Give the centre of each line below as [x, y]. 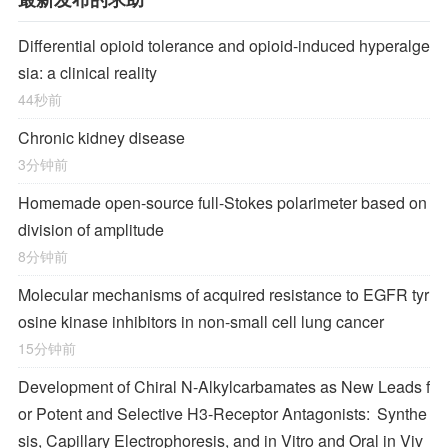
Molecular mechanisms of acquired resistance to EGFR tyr [223, 294]
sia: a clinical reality [87, 72]
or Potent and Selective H [108, 413]
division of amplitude [91, 229]
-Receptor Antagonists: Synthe [317, 413]
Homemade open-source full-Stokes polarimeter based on [222, 202]
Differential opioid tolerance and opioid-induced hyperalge [224, 45]
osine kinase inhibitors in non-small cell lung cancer [201, 321]
